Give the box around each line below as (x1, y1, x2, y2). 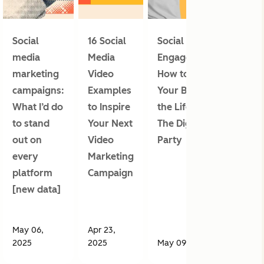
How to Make (157, 68, 216, 80)
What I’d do (12, 101, 63, 113)
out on (12, 134, 42, 146)
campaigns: (12, 84, 64, 96)
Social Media (157, 35, 213, 47)
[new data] (12, 183, 61, 195)
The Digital (157, 117, 205, 129)
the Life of (157, 101, 203, 113)
